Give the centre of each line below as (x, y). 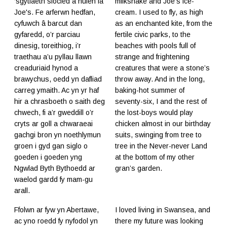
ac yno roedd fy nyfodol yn (56, 221)
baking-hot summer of (150, 90)
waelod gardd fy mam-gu (53, 179)
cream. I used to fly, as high (159, 12)
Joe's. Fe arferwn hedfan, (55, 12)
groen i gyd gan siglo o (51, 146)
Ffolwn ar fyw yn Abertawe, (56, 210)
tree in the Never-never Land (161, 146)
